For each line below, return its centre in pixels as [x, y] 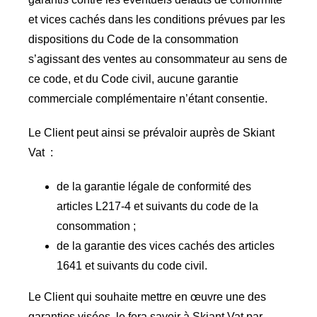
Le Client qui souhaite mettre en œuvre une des [147, 296]
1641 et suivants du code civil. [132, 265]
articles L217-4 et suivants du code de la [157, 206]
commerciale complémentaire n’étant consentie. [148, 98]
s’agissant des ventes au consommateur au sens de [157, 59]
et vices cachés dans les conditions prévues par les [156, 19]
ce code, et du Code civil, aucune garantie [133, 79]
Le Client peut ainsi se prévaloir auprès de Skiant [151, 132]
